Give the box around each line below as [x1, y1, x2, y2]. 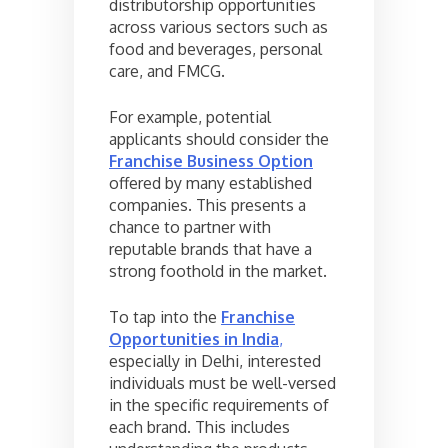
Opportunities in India [109, 328, 279, 349]
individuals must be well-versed [109, 372, 336, 393]
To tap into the [109, 306, 221, 327]
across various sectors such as [109, 16, 328, 37]
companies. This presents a [109, 194, 306, 215]
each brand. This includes [109, 416, 290, 437]
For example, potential [109, 106, 271, 127]
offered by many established [109, 172, 312, 193]
